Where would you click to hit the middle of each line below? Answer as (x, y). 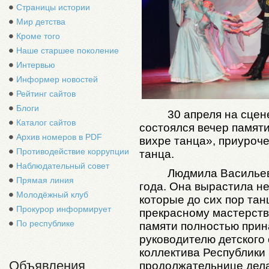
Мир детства (41, 22)
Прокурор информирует (64, 209)
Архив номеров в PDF (59, 137)
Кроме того (38, 36)
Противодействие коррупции (73, 151)
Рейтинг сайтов (46, 94)
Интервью (36, 65)
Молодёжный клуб (52, 195)
